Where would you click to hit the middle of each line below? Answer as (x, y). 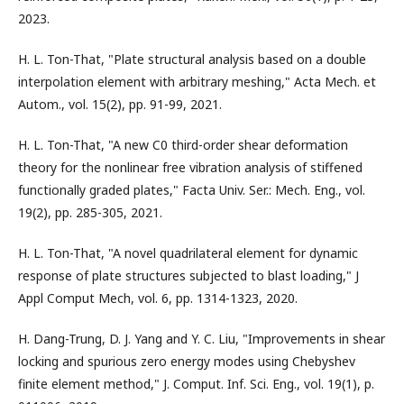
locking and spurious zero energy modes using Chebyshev (187, 361)
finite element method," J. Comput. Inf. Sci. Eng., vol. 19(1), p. (196, 384)
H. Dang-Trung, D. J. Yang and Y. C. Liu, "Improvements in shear (202, 339)
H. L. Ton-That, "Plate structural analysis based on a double (192, 59)
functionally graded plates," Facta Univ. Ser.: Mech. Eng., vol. (192, 190)
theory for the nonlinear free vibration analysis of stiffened (190, 167)
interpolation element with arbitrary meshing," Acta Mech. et (197, 82)
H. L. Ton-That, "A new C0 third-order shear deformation (183, 145)
